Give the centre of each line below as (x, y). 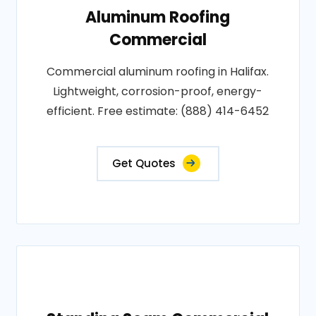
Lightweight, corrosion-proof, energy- (158, 91)
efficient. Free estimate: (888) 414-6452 (158, 111)
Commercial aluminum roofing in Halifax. (158, 72)
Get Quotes (144, 163)
